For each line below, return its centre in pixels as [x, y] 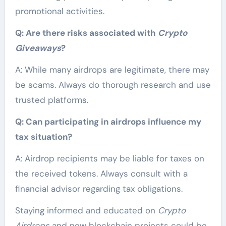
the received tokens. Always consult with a [101, 173]
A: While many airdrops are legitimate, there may [112, 69]
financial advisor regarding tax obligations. [99, 188]
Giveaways [38, 48]
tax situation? [43, 136]
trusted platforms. [51, 100]
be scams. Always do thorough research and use [113, 84]
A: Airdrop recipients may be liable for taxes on [109, 158]
